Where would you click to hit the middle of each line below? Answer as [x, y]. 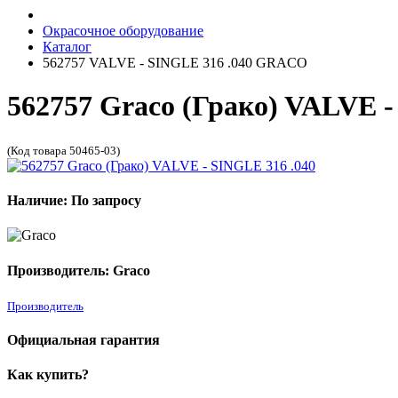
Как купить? [48, 375]
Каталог [67, 47]
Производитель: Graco [79, 270]
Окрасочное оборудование [123, 31]
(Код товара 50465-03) [64, 150]
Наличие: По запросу [74, 201]
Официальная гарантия [84, 340]
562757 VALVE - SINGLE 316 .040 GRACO [175, 63]
